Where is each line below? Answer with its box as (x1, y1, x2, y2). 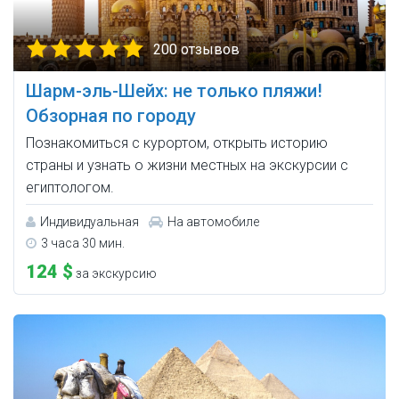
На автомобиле (167, 215, 259, 230)
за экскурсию (73, 266, 157, 281)
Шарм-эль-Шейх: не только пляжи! (26, 80, 322, 102)
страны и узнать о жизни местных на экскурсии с (26, 157, 348, 175)
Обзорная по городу (26, 105, 196, 127)
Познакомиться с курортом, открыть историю (26, 134, 328, 152)
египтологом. (26, 179, 114, 197)
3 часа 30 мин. (41, 236, 125, 251)
